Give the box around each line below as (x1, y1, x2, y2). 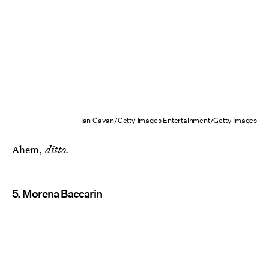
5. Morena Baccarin (12, 187, 102, 200)
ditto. (45, 142, 70, 156)
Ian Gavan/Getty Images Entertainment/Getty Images (80, 115, 257, 125)
